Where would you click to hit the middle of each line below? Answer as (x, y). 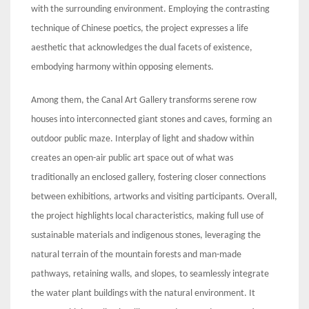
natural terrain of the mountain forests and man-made (136, 255)
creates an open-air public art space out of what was (132, 158)
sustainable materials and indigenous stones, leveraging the (146, 235)
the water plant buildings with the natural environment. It (143, 293)
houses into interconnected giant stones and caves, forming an (151, 119)
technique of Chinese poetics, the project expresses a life (140, 28)
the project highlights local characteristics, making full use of (147, 216)
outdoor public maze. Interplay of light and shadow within (142, 139)
